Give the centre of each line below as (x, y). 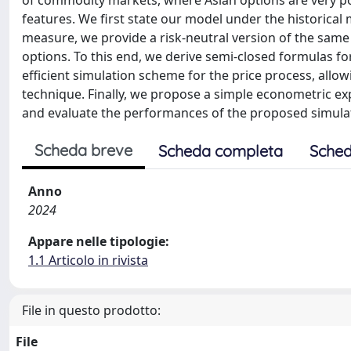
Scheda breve (83, 150)
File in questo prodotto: (91, 310)
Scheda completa (221, 151)
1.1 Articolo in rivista (88, 260)
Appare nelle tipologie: (99, 241)
